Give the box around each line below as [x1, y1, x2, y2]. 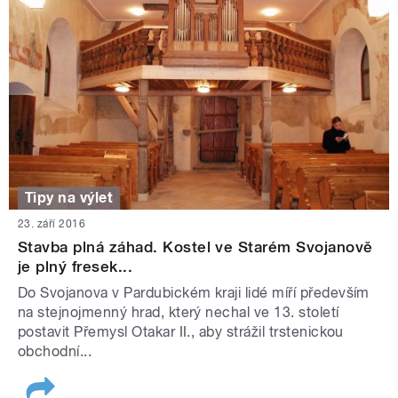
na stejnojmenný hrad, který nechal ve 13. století [18, 304, 339, 322]
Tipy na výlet [25, 189, 114, 207]
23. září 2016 [18, 218, 86, 231]
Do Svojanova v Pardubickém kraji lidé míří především [18, 284, 370, 302]
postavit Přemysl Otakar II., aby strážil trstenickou [18, 323, 344, 341]
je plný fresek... [18, 258, 133, 276]
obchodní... [18, 343, 92, 361]
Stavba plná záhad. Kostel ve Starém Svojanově [18, 238, 373, 257]
